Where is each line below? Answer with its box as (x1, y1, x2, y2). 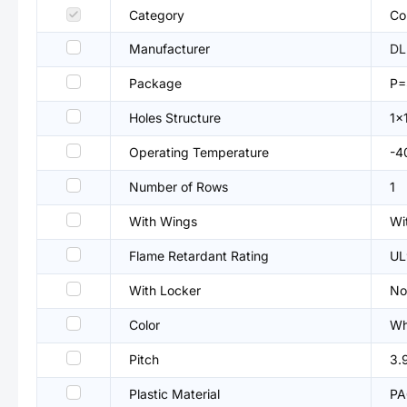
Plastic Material (129, 386, 220, 402)
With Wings (129, 213, 197, 229)
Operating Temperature (129, 144, 269, 160)
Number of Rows (129, 179, 228, 194)
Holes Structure (129, 110, 221, 125)
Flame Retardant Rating (129, 248, 269, 263)
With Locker (129, 283, 201, 298)
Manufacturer (129, 41, 210, 56)
